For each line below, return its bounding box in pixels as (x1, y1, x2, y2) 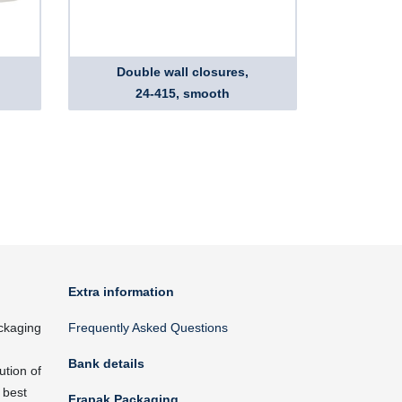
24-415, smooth (135, 86, 230, 100)
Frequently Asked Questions (68, 320, 228, 335)
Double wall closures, (117, 65, 249, 79)
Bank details (68, 356, 144, 371)
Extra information (68, 284, 174, 299)
